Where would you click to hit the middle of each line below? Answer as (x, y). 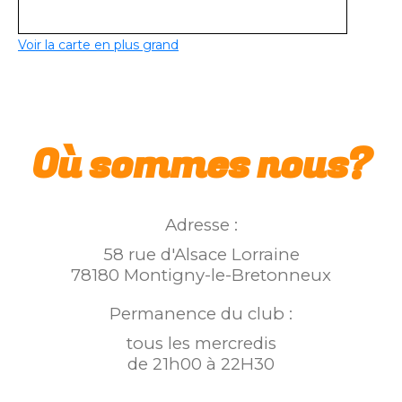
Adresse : (201, 225)
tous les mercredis (201, 344)
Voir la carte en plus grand (98, 45)
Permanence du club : (201, 314)
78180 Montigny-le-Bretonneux (201, 275)
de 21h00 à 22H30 (201, 364)
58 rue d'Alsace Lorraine (201, 255)
